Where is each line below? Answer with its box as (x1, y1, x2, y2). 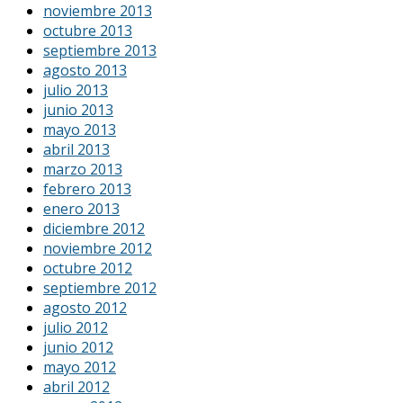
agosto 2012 (43, 297, 127, 318)
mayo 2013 (43, 119, 116, 139)
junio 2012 (43, 336, 113, 357)
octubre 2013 (43, 20, 132, 40)
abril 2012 (43, 376, 110, 397)
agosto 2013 (43, 59, 127, 80)
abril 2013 (43, 139, 110, 159)
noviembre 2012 (43, 237, 152, 258)
